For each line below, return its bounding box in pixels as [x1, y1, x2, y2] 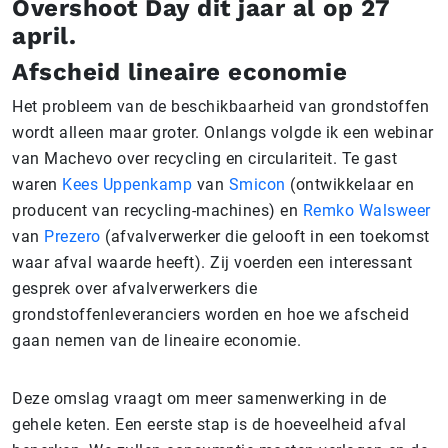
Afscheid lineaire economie [12, 58, 347, 87]
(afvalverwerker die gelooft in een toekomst [100, 227, 430, 247]
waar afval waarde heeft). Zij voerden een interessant [12, 253, 413, 273]
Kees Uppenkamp [62, 175, 192, 195]
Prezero [44, 227, 101, 247]
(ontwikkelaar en [285, 175, 414, 195]
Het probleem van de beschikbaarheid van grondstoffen [12, 97, 429, 117]
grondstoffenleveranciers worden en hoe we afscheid [12, 305, 409, 325]
